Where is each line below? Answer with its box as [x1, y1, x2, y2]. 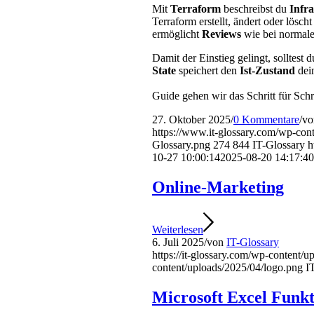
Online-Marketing [152, 178, 284, 197]
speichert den [176, 64, 240, 77]
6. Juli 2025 [152, 236, 204, 249]
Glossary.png [152, 139, 210, 151]
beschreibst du [221, 3, 289, 15]
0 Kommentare [233, 114, 299, 126]
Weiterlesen [152, 224, 203, 236]
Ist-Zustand [240, 64, 295, 77]
